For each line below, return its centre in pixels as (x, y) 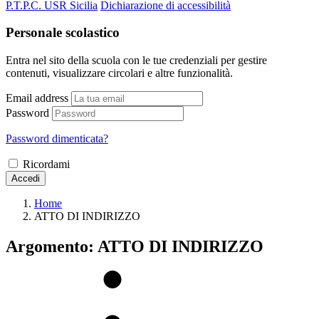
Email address (37, 98)
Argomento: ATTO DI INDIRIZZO (135, 246)
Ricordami (46, 164)
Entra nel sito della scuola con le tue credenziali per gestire (136, 60)
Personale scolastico (63, 33)
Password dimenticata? (57, 138)
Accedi (26, 178)
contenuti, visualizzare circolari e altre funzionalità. (119, 73)
